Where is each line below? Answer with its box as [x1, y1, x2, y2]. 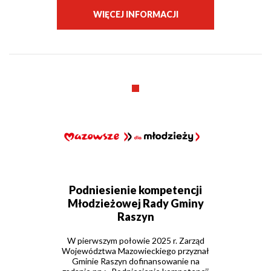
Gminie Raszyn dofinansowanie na [71, 256, 200, 267]
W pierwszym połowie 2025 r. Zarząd [67, 235, 204, 246]
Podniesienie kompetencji [69, 183, 202, 197]
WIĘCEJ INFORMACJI [93, 8, 178, 19]
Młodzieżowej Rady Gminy [67, 197, 204, 211]
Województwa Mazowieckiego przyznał [62, 246, 209, 256]
